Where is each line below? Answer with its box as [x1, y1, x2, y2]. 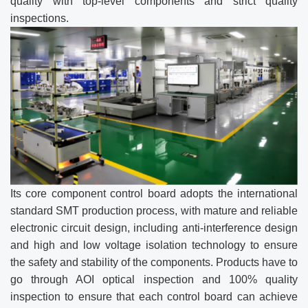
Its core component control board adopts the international [10, 188, 298, 200]
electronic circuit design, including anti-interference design [10, 222, 298, 234]
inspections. [10, 12, 69, 24]
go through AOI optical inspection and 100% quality [10, 274, 298, 286]
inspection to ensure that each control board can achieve [10, 291, 298, 303]
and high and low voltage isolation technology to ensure [10, 239, 298, 252]
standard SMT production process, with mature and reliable [10, 205, 298, 217]
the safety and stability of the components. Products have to [10, 256, 298, 269]
